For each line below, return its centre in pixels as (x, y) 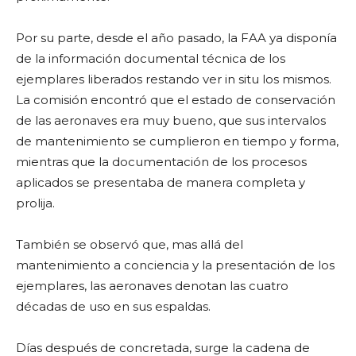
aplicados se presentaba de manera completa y (161, 182)
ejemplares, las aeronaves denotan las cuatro (152, 285)
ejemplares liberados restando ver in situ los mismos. (174, 79)
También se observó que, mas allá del (130, 244)
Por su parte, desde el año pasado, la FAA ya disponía (176, 37)
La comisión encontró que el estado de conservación (176, 99)
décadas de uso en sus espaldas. (113, 306)
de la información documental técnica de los (151, 58)
